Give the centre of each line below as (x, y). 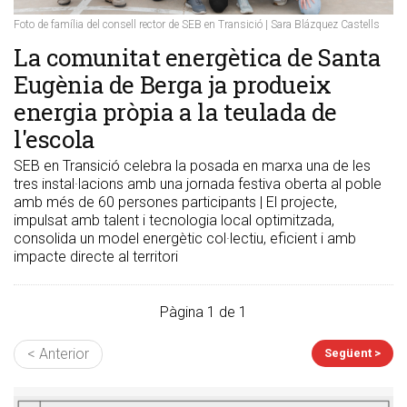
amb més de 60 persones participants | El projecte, (175, 202)
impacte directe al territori (96, 256)
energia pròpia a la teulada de (176, 111)
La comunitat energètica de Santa (198, 57)
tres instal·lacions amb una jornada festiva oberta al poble (198, 184)
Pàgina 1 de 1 (203, 312)
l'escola (55, 139)
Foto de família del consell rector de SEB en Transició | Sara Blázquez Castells (197, 24)
